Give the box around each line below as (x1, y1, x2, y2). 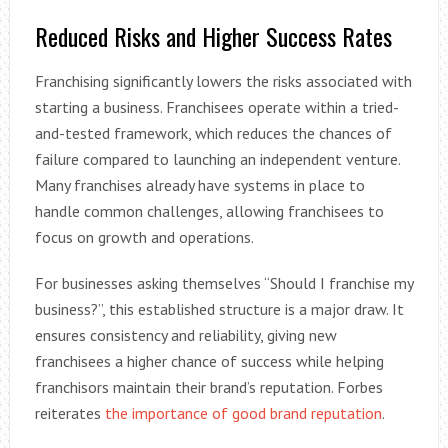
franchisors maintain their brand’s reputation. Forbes (34, 377, 383, 397)
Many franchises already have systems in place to (34, 175, 365, 195)
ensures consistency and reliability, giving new (34, 325, 337, 345)
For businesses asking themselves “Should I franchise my (34, 273, 413, 293)
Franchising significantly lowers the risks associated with (34, 71, 412, 91)
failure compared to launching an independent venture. (34, 149, 400, 169)
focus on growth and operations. (34, 227, 254, 247)
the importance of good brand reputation (104, 403, 382, 423)
